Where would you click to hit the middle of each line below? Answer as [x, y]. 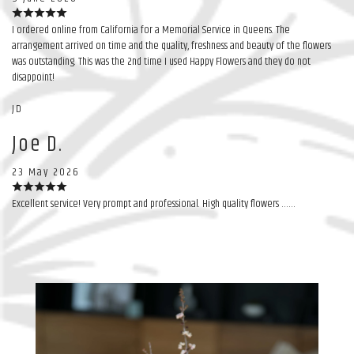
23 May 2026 [46, 172]
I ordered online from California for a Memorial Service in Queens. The [151, 30]
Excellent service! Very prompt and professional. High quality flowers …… [154, 203]
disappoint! [33, 77]
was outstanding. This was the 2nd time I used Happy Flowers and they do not [161, 61]
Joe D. [38, 144]
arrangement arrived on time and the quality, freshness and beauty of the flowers [171, 45]
